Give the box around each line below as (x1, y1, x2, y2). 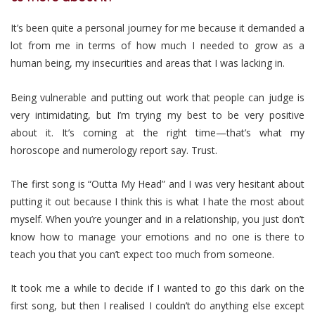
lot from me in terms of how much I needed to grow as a (11, 39, 304, 53)
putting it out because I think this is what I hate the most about (11, 194, 304, 208)
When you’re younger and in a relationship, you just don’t (46, 212, 305, 226)
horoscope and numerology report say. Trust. (11, 143, 217, 157)
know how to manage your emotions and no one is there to (11, 229, 304, 243)
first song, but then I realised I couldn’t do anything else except (11, 298, 304, 312)
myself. (11, 212, 46, 226)
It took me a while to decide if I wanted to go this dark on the (11, 281, 304, 295)
